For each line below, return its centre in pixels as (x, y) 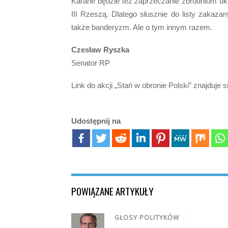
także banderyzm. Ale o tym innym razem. (142, 27)
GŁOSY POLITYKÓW (147, 218)
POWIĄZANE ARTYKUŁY (112, 191)
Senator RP (91, 63)
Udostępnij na (96, 121)
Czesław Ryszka (100, 49)
